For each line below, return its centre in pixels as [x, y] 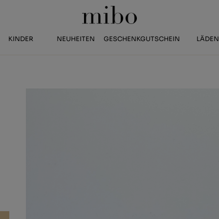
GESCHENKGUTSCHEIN [142, 39]
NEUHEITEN [76, 39]
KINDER [21, 39]
